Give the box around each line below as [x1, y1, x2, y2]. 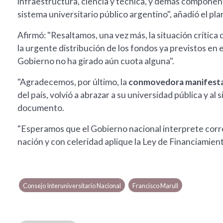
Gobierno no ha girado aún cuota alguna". [17, 56, 174, 67]
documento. [17, 103, 64, 113]
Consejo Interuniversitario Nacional [23, 182, 121, 190]
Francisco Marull [132, 182, 178, 190]
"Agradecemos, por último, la [17, 77, 128, 88]
